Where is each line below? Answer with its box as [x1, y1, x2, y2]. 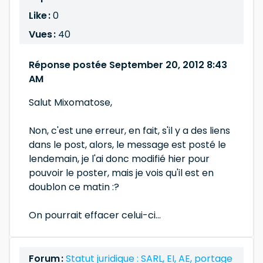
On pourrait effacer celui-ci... [29, 208, 161, 222]
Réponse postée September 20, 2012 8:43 [29, 58, 227, 72]
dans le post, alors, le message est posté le [29, 138, 226, 151]
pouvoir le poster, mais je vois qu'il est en [29, 166, 214, 180]
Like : [29, 9, 50, 22]
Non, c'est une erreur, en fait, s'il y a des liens [29, 124, 230, 137]
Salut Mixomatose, [29, 96, 112, 109]
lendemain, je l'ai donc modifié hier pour [29, 152, 210, 166]
